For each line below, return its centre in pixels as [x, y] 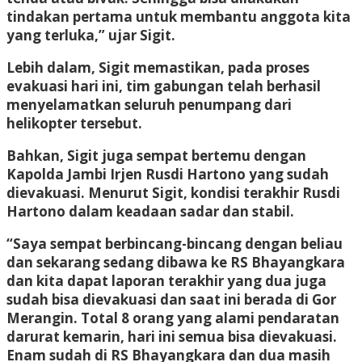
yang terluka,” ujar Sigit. [91, 35]
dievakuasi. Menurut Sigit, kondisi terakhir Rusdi [173, 192]
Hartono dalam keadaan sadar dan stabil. [150, 211]
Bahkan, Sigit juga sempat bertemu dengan [156, 155]
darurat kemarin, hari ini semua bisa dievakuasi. [172, 336]
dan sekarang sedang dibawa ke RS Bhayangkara [176, 262]
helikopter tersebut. [74, 123]
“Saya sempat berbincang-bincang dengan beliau [175, 243]
